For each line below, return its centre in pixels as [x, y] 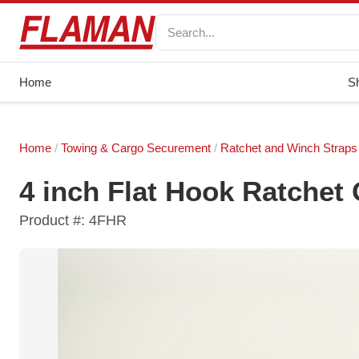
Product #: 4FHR [73, 220]
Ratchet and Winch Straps [289, 148]
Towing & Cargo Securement [136, 148]
